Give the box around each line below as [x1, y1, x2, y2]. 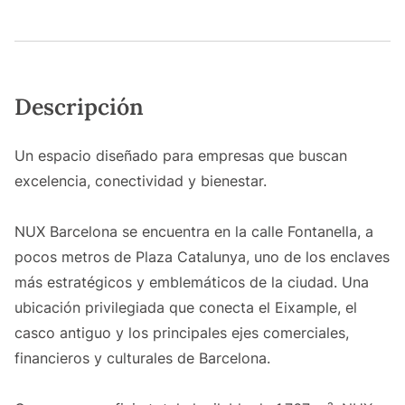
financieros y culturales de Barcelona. [14, 349, 270, 368]
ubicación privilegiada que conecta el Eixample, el [14, 298, 357, 317]
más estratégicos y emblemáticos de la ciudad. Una [14, 273, 369, 292]
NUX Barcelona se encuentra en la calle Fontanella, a [14, 222, 373, 241]
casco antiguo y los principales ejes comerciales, [14, 324, 349, 343]
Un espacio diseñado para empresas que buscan [14, 146, 347, 165]
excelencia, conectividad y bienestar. [14, 172, 267, 191]
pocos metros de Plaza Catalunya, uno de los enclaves [14, 248, 390, 267]
